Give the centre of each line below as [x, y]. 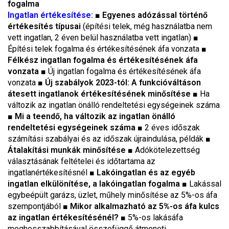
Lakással [205, 184]
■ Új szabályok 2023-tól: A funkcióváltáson [119, 83]
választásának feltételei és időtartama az [82, 161]
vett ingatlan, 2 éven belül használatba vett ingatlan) [100, 38]
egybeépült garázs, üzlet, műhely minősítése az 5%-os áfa [112, 195]
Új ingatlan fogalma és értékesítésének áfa [124, 71]
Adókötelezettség [167, 150]
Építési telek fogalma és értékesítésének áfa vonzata [105, 49]
